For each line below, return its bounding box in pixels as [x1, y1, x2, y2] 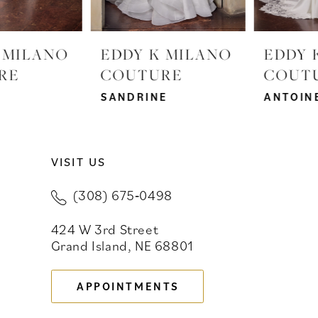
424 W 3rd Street [50, 220, 159, 238]
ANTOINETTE [173, 89, 256, 104]
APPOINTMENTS [76, 279, 180, 294]
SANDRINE [10, 89, 77, 104]
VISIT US [50, 154, 106, 170]
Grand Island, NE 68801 [50, 236, 194, 255]
